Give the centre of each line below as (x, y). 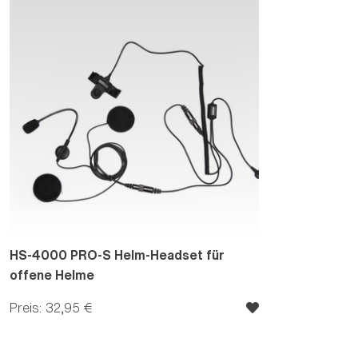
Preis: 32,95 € (51, 307)
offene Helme (52, 274)
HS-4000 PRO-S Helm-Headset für (117, 255)
